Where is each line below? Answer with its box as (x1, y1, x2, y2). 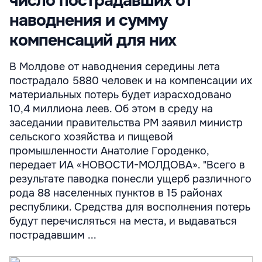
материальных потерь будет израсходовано (9, 88, 232, 101)
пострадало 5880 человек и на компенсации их (9, 74, 252, 87)
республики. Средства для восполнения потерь (9, 201, 250, 213)
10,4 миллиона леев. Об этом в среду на (9, 102, 213, 115)
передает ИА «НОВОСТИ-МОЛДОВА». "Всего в (9, 158, 245, 171)
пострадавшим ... (9, 229, 96, 242)
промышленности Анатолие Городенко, (9, 144, 209, 157)
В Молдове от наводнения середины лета (9, 60, 220, 73)
